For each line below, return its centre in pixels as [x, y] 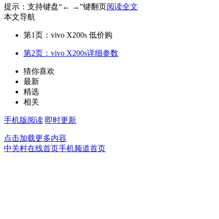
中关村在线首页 [31, 148]
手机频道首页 [82, 148]
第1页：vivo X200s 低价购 [68, 35]
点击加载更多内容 [35, 138]
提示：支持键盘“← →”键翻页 [55, 6]
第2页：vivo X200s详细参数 [71, 53]
